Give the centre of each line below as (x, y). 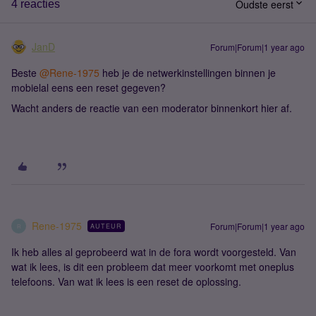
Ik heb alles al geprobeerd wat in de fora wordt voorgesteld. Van (154, 252)
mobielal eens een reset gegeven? (89, 87)
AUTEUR (106, 226)
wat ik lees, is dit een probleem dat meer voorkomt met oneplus (153, 267)
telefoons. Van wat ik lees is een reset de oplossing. (126, 281)
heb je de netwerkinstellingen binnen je (188, 73)
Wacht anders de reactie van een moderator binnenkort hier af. (152, 108)
